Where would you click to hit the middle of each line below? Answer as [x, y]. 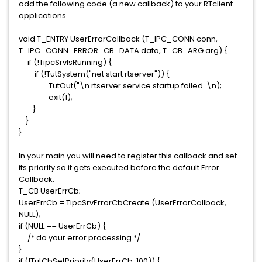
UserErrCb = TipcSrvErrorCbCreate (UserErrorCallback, [123, 203]
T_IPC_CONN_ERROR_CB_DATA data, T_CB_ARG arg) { [123, 51]
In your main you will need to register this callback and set [128, 156]
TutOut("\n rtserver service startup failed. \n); [120, 86]
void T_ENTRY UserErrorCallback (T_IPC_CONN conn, [118, 39]
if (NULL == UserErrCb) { [62, 226]
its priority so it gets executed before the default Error [119, 168]
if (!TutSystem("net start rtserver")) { [94, 74]
